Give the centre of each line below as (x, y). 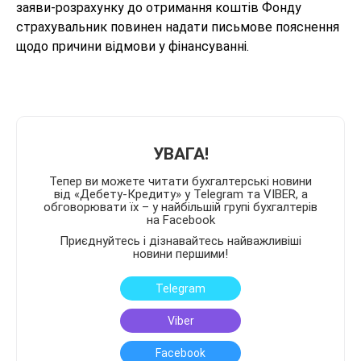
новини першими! (180, 254)
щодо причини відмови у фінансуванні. (133, 46)
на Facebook (180, 220)
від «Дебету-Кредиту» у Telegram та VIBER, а (180, 194)
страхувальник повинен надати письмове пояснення (178, 27)
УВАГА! (180, 154)
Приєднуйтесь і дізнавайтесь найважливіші (180, 241)
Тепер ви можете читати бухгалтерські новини (180, 181)
